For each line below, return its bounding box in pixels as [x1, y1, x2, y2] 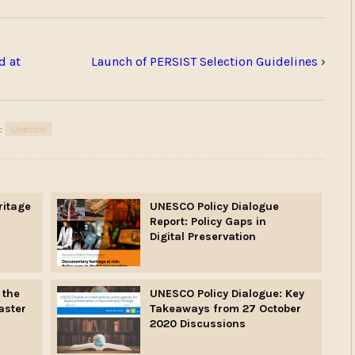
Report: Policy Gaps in [149, 215, 266, 229]
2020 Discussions [149, 317, 246, 331]
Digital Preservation [149, 230, 256, 244]
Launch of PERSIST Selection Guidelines [91, 53, 318, 69]
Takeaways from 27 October [149, 302, 301, 316]
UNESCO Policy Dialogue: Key [149, 287, 304, 301]
